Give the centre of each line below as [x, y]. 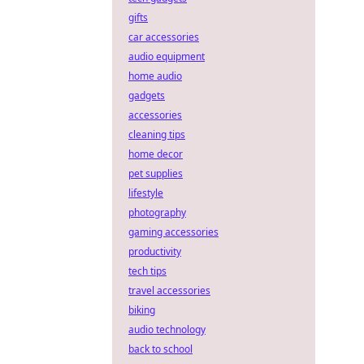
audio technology [167, 329]
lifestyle [146, 193]
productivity [155, 251]
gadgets [147, 95]
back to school [160, 349]
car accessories [164, 37]
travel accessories [169, 290]
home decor [156, 154]
